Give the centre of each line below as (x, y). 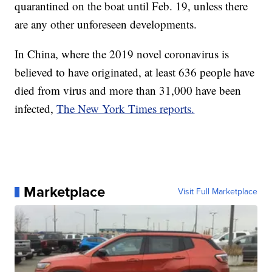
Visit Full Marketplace (217, 192)
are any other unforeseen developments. (106, 24)
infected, (36, 109)
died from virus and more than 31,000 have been (128, 90)
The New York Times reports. (126, 109)
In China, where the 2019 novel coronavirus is (122, 54)
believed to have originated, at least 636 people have (135, 72)
